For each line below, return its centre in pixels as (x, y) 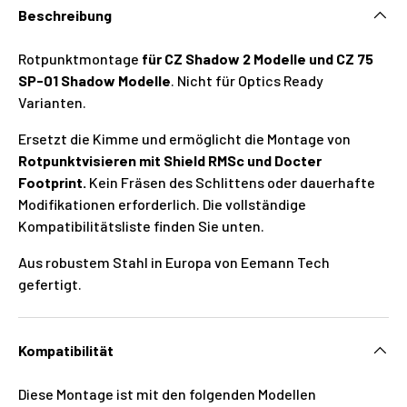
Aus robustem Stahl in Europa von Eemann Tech (174, 262)
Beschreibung (65, 15)
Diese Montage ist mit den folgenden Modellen (167, 393)
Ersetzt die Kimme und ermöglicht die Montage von (184, 138)
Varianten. (52, 102)
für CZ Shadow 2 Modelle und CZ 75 (258, 58)
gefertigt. (50, 283)
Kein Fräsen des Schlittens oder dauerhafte (232, 182)
